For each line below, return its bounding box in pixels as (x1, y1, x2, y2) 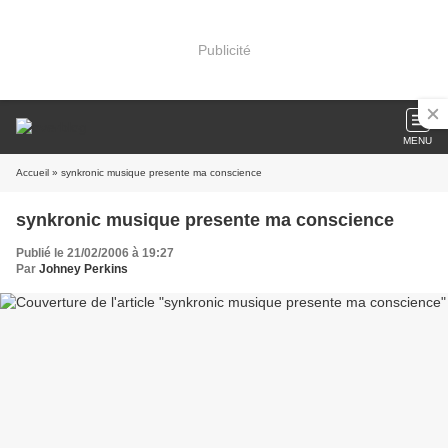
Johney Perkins (39, 262, 128, 276)
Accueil (16, 167, 49, 178)
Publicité (197, 41, 251, 58)
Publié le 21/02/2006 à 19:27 (16, 246, 174, 260)
